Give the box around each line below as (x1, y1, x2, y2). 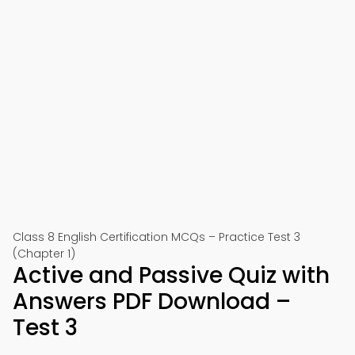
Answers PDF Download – (13, 286, 291, 317)
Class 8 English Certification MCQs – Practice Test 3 (13, 229, 300, 245)
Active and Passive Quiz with (13, 260, 330, 291)
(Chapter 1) (13, 246, 75, 261)
